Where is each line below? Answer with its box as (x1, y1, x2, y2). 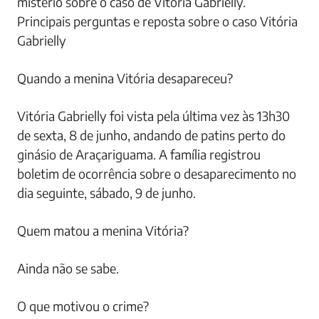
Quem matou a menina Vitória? (17, 221, 189, 239)
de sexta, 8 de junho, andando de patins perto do (17, 126, 286, 143)
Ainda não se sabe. (17, 259, 119, 276)
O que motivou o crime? (17, 297, 149, 314)
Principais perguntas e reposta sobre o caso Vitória (17, 12, 298, 29)
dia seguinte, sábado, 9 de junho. (17, 184, 196, 201)
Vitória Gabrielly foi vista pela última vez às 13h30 (17, 107, 290, 124)
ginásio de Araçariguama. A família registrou (17, 145, 261, 162)
